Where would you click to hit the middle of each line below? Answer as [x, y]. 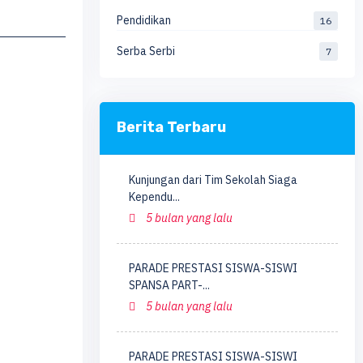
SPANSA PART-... [169, 286]
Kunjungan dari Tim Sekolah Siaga [213, 180]
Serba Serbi [145, 51]
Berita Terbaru [171, 128]
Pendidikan [143, 20]
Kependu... [154, 197]
